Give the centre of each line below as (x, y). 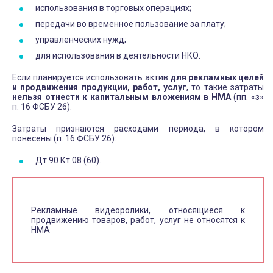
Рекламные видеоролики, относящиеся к (138, 211)
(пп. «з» (247, 97)
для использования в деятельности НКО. (118, 56)
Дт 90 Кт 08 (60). (68, 161)
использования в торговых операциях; (113, 8)
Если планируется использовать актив (91, 78)
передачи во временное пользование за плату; (131, 24)
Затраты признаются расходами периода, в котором (138, 129)
